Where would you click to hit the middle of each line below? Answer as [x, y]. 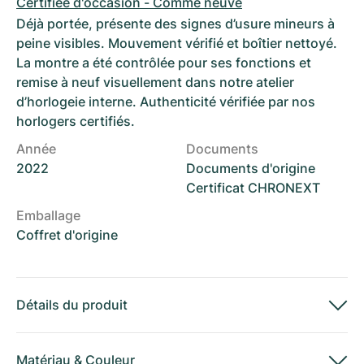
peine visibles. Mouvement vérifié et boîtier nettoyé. [177, 43]
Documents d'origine [251, 168]
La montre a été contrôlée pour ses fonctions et [164, 63]
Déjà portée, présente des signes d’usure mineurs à [175, 24]
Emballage [48, 215]
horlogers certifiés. [76, 121]
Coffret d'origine [67, 235]
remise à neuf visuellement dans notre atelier [155, 82]
